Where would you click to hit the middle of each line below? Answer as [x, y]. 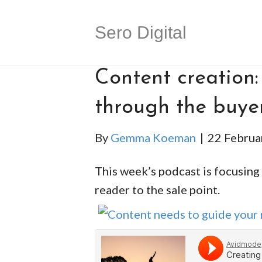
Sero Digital [141, 32]
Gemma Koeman [153, 138]
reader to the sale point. [157, 190]
